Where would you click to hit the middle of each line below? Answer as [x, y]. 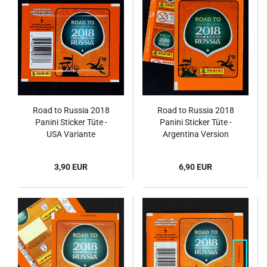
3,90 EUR [71, 167]
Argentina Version [195, 134]
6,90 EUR [195, 167]
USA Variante [71, 134]
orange [195, 146]
